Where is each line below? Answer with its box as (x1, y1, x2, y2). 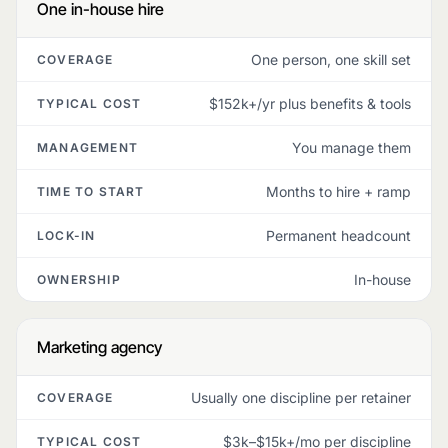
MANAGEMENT (37, 140, 138, 155)
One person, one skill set (251, 51, 411, 68)
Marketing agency (37, 337, 162, 357)
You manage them (292, 139, 411, 156)
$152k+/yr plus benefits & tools (209, 95, 411, 112)
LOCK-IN (37, 228, 96, 243)
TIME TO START (37, 184, 145, 199)
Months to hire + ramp (266, 183, 411, 200)
